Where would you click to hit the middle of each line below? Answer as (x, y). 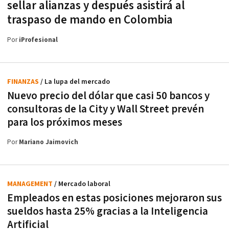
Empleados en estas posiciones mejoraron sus (114, 198)
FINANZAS (24, 82)
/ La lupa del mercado (75, 82)
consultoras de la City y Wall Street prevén (106, 109)
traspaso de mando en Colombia (90, 20)
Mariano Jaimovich (49, 142)
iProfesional (38, 40)
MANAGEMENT (31, 184)
